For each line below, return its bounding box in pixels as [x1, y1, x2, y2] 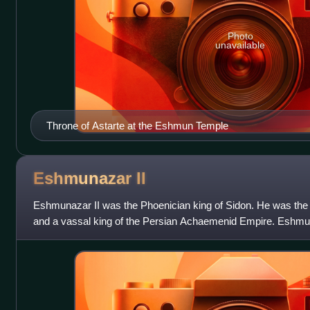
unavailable [215, 39, 266, 51]
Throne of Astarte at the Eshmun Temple [46, 119, 228, 131]
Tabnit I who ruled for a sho [33, 230, 154, 243]
